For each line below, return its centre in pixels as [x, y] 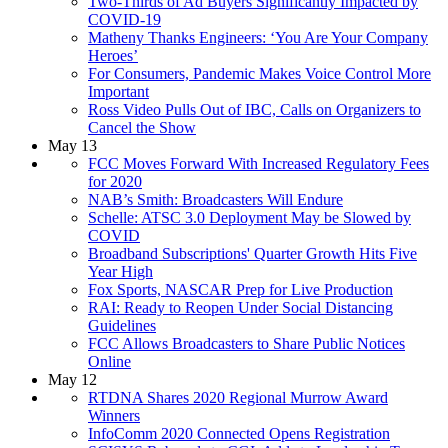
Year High [120, 271]
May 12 [72, 379]
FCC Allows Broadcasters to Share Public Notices [246, 343]
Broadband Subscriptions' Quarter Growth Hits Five [252, 253]
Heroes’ [113, 55]
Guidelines [122, 325]
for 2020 [115, 181]
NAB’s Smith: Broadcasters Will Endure [215, 199]
